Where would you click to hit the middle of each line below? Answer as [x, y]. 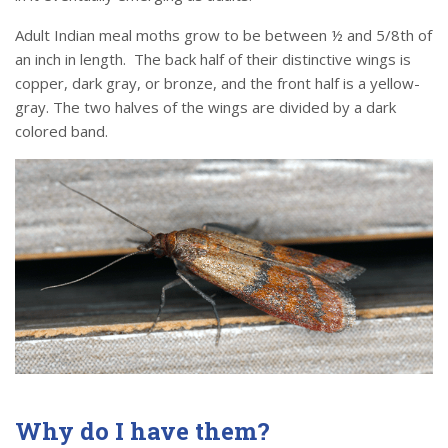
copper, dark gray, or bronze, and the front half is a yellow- [217, 83]
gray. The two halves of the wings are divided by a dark [205, 107]
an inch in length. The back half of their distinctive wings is [213, 59]
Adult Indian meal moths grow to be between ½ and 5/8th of [223, 35]
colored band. [61, 131]
